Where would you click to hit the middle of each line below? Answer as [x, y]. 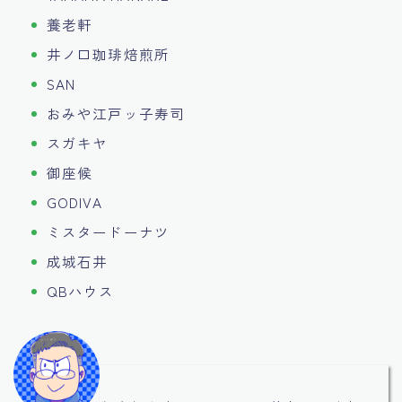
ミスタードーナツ [108, 232]
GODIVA [74, 202]
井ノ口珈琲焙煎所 [108, 54]
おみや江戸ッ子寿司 [116, 114]
